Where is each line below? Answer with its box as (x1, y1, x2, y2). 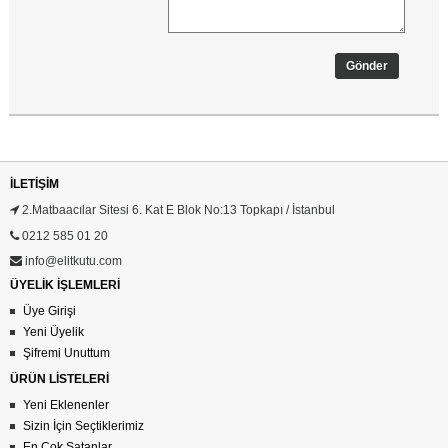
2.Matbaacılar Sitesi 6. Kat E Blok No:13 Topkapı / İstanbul (19, 203, 335, 218)
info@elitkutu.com (22, 254, 122, 269)
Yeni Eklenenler (23, 398, 109, 413)
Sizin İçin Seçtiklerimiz (23, 419, 144, 434)
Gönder (346, 59, 389, 74)
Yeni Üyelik (23, 325, 84, 340)
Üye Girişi (23, 304, 76, 319)
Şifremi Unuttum (23, 346, 110, 361)
